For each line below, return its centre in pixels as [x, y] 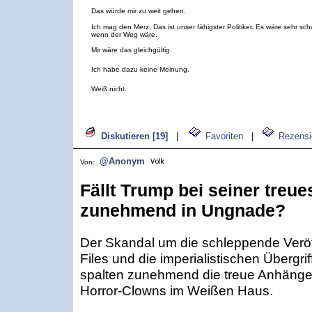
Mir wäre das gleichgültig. [132, 50]
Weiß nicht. [109, 89]
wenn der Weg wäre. [124, 34]
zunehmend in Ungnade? [183, 210]
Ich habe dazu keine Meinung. [140, 69]
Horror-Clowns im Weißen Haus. [177, 290]
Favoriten [224, 136]
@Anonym [122, 161]
